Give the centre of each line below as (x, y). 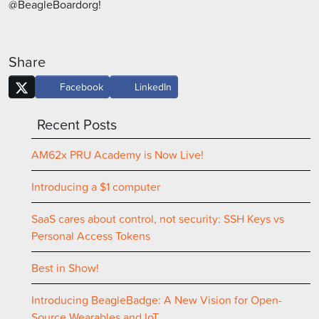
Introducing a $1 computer (96, 187)
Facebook (80, 86)
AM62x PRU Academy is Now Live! (117, 155)
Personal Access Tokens (91, 236)
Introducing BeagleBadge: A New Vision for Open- (157, 300)
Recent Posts (77, 124)
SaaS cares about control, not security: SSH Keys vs (158, 219)
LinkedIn (151, 86)
